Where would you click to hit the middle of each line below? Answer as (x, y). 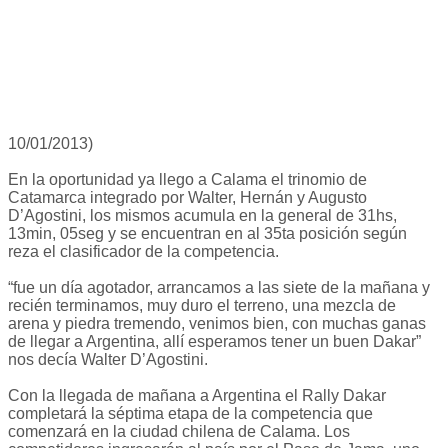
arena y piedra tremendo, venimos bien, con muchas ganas (217, 324)
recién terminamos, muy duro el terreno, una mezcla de (202, 306)
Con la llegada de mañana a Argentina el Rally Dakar (197, 396)
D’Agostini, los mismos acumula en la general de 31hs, (202, 216)
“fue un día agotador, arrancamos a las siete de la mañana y (219, 288)
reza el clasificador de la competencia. (143, 252)
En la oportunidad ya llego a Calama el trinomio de (187, 180)
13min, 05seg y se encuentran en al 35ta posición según (207, 234)
